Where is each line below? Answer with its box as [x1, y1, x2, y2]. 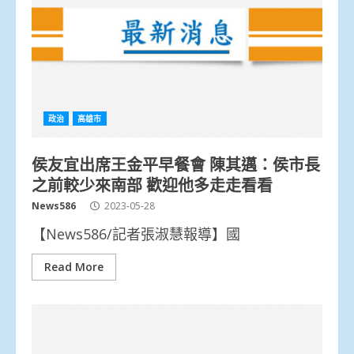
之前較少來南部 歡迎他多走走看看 [32, 171, 273, 196]
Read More [44, 258, 104, 274]
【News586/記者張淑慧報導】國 [32, 224, 240, 243]
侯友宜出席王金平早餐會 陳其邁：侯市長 [32, 151, 320, 175]
